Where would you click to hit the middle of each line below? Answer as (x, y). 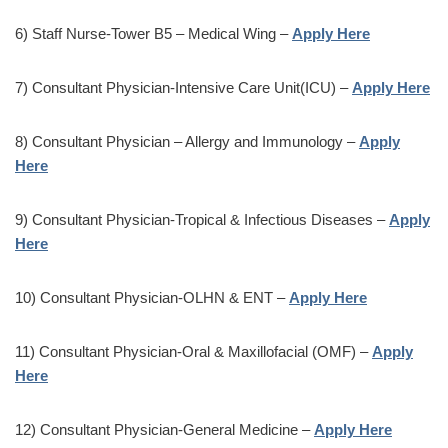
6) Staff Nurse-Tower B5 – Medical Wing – (153, 33)
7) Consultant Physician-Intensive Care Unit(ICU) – (183, 87)
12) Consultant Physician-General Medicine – (164, 429)
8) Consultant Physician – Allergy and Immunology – (187, 141)
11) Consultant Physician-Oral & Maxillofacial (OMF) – (193, 351)
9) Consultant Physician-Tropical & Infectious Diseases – (202, 219)
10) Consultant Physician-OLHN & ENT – (152, 297)
